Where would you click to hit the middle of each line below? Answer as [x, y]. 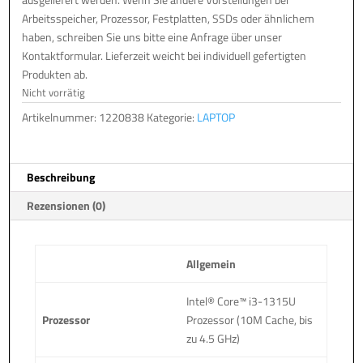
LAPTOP [216, 117]
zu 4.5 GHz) [214, 338]
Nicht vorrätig [54, 92]
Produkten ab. [55, 74]
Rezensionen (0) [66, 205]
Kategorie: [172, 117]
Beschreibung [61, 177]
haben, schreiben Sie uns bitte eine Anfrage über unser [152, 36]
